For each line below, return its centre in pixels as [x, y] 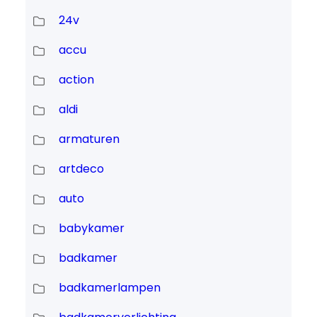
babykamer [91, 229]
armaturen [89, 139]
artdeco [81, 169]
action [76, 80]
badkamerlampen [109, 288]
